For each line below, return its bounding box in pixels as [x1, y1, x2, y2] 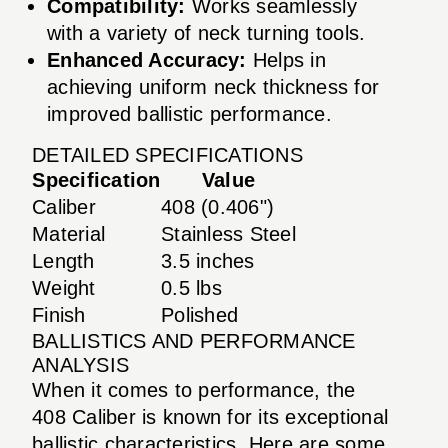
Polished [161, 303, 238, 326]
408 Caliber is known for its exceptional [32, 405, 388, 428]
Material [32, 222, 105, 245]
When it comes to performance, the [32, 378, 356, 401]
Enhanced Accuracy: [47, 48, 247, 71]
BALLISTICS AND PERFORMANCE [32, 329, 356, 352]
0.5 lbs [161, 276, 222, 299]
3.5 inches [161, 249, 255, 272]
